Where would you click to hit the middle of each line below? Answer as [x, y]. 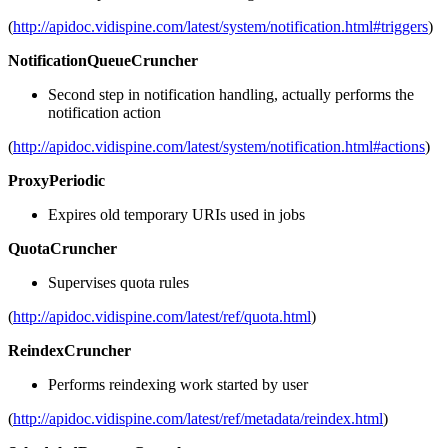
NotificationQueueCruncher [103, 60]
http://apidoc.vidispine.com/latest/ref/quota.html [162, 316]
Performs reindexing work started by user [178, 384]
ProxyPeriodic [56, 180]
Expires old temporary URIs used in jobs [176, 214]
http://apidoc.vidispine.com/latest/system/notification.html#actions [219, 146]
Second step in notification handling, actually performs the [231, 94]
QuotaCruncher [62, 248]
